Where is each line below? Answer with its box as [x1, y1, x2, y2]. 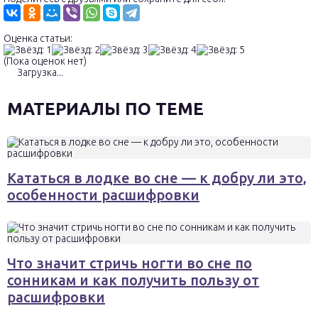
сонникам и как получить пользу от [7, 272, 259, 288]
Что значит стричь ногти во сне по [7, 255, 252, 271]
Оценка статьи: [4, 33, 72, 44]
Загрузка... [15, 67, 63, 78]
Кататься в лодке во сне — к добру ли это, [7, 170, 307, 186]
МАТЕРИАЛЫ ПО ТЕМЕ [7, 99, 204, 119]
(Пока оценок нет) [4, 55, 87, 67]
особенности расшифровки [7, 187, 199, 203]
